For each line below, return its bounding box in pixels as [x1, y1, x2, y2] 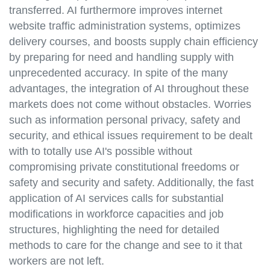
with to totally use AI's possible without [9, 145, 192, 158]
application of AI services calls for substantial [9, 192, 224, 205]
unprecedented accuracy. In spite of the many [9, 67, 228, 80]
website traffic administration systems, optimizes [9, 20, 240, 33]
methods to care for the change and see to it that [9, 239, 242, 252]
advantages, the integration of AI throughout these [9, 83, 249, 95]
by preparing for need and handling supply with [9, 51, 234, 64]
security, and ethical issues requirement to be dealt [9, 130, 253, 142]
